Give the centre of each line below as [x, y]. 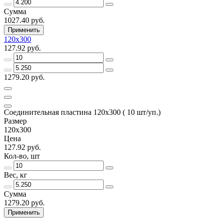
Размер [15, 121]
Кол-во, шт [22, 156]
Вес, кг [16, 175]
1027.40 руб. [24, 20]
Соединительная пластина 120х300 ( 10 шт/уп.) [82, 112]
